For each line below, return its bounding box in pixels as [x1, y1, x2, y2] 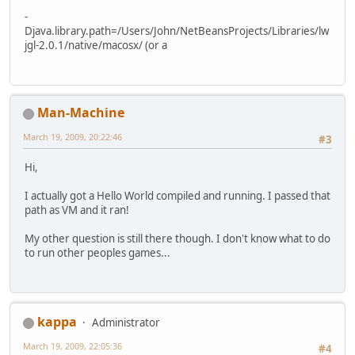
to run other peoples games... [25, 245, 170, 260]
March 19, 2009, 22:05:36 [23, 340, 122, 353]
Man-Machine [37, 104, 124, 122]
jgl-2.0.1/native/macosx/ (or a [25, 38, 167, 53]
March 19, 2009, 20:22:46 [23, 131, 122, 143]
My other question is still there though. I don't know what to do [25, 231, 330, 246]
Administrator [92, 315, 160, 330]
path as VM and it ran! [25, 202, 129, 217]
